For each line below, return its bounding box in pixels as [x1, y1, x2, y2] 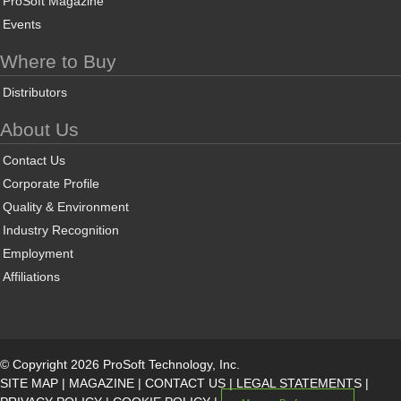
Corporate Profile [3, 176, 99, 192]
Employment [3, 246, 73, 261]
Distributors [3, 85, 67, 100]
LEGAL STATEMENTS [236, 376, 362, 391]
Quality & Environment [3, 200, 129, 215]
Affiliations [3, 269, 60, 285]
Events [3, 17, 41, 32]
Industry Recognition [3, 223, 119, 238]
